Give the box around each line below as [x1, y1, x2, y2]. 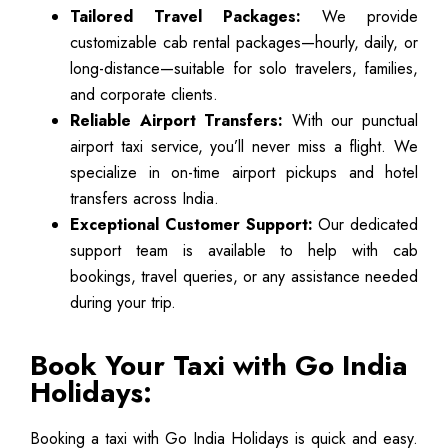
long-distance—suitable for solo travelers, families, [70, 56, 418, 80]
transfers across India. [70, 186, 219, 210]
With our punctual [283, 108, 419, 132]
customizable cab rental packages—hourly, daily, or [70, 30, 418, 54]
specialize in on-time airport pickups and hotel [70, 160, 418, 184]
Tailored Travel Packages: [70, 4, 301, 28]
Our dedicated [312, 212, 418, 236]
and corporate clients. [70, 82, 218, 106]
